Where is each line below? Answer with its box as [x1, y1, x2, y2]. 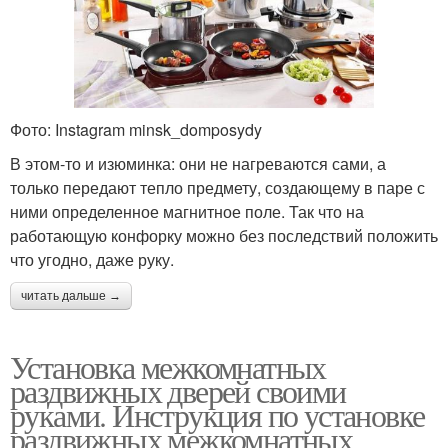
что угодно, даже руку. [10, 247, 174, 271]
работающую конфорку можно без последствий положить [10, 223, 438, 247]
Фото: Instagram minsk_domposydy [10, 117, 262, 141]
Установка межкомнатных [10, 344, 326, 388]
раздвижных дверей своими [10, 368, 346, 412]
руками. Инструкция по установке [10, 392, 425, 436]
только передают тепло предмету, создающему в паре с [10, 175, 425, 199]
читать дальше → [21, 288, 121, 303]
